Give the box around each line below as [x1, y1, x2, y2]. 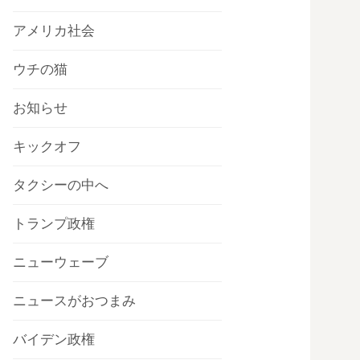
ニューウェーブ [13, 253, 108, 272]
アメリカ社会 [13, 22, 95, 40]
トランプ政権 [13, 215, 95, 233]
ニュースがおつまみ [13, 292, 136, 310]
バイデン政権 [13, 330, 95, 349]
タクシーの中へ [13, 176, 108, 194]
